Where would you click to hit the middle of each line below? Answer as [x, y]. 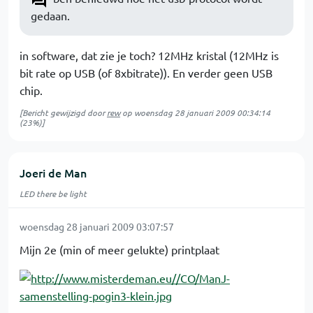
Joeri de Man [53, 173]
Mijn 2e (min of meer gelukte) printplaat [119, 249]
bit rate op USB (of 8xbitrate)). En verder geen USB [146, 73]
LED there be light [53, 194]
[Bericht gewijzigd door [63, 112]
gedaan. [50, 15]
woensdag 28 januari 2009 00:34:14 [202, 112]
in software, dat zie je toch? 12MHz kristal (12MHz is [149, 55]
